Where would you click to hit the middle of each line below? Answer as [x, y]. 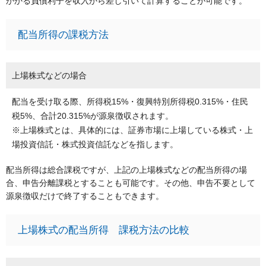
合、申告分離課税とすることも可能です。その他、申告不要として [131, 183]
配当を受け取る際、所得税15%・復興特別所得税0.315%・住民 [130, 102]
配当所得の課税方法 [63, 35]
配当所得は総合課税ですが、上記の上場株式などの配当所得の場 [126, 170]
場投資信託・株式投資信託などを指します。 [95, 145]
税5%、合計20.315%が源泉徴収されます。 [93, 116]
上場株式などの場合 [49, 76]
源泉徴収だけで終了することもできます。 [85, 196]
